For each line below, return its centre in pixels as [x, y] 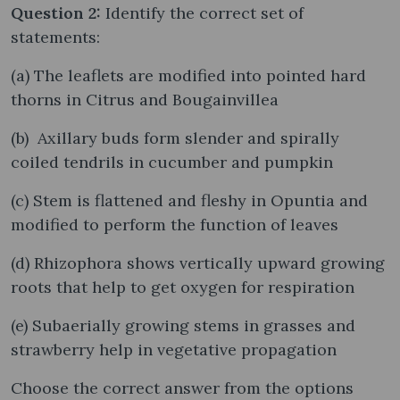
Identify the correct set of [204, 12]
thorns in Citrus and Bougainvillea [145, 99]
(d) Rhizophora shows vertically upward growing [198, 262]
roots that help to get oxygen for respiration [183, 287]
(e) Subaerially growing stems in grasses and [183, 325]
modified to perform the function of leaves [175, 224]
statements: [55, 37]
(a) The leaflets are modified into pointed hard [188, 75]
